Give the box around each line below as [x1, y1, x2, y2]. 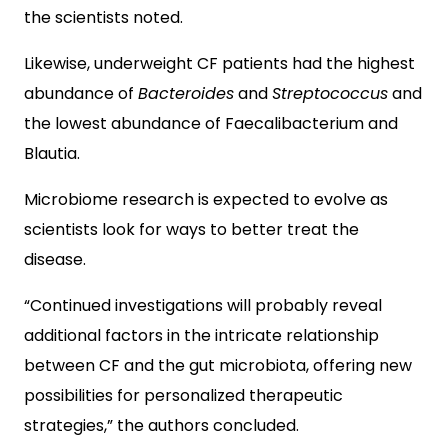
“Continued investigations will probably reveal [24, 293, 382, 317]
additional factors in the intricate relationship [24, 323, 379, 347]
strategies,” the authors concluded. [24, 413, 299, 437]
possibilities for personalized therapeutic [24, 383, 343, 407]
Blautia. [24, 141, 80, 165]
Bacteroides [138, 81, 234, 105]
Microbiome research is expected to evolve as [24, 187, 388, 211]
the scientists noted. [24, 5, 183, 29]
